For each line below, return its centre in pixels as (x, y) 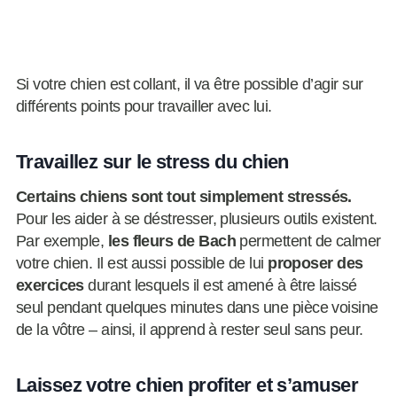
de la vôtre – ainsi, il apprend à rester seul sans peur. (189, 330)
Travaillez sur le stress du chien (152, 162)
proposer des (315, 264)
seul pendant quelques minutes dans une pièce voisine (197, 308)
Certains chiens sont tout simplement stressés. (183, 197)
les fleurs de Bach (172, 241)
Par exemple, (62, 241)
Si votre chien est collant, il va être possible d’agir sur (189, 85)
